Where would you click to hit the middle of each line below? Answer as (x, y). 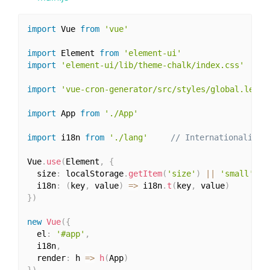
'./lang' (128, 138)
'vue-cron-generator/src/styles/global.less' (164, 89)
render (46, 258)
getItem (145, 174)
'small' (237, 174)
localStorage (92, 174)
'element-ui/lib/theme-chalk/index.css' (152, 65)
